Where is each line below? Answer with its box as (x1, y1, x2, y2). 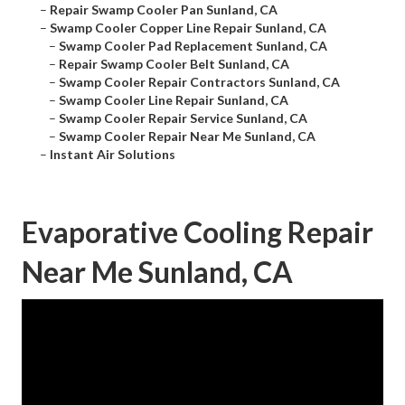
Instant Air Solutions (50, 146, 175, 163)
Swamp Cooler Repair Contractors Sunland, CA (59, 74, 340, 90)
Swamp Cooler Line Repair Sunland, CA (59, 92, 288, 108)
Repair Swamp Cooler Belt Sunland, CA (59, 56, 289, 72)
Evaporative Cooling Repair (22, 214, 373, 250)
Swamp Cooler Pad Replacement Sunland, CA (59, 38, 327, 54)
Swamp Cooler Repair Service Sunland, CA (59, 110, 307, 127)
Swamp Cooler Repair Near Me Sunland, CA (59, 128, 316, 145)
